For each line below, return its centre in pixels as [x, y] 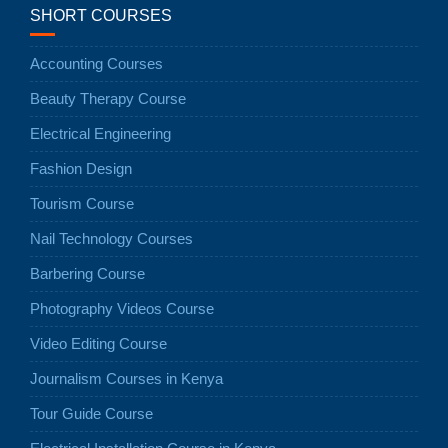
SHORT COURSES [101, 15]
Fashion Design [81, 168]
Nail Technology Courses [111, 238]
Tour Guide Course [91, 413]
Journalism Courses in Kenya [126, 378]
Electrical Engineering [100, 133]
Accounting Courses [96, 63]
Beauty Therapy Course [108, 98]
